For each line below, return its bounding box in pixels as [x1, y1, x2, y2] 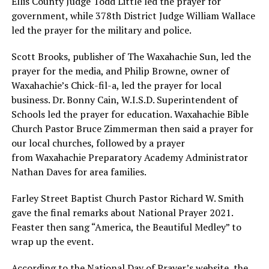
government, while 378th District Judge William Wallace [11, 8, 255, 22]
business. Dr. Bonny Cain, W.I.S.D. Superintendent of [11, 92, 238, 106]
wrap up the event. [11, 234, 94, 248]
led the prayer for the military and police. [11, 23, 192, 37]
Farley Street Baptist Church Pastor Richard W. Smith [11, 191, 244, 205]
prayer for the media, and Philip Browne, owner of [11, 64, 229, 77]
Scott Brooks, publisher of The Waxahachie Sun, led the [11, 49, 251, 63]
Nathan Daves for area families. [11, 165, 147, 178]
